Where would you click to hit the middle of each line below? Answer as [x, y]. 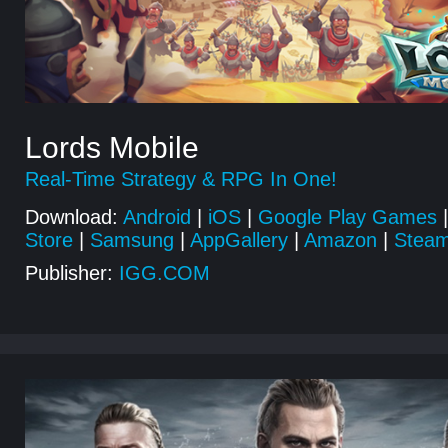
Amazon [340, 240]
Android [157, 217]
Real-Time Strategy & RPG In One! [181, 179]
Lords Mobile [112, 147]
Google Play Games [347, 217]
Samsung [132, 240]
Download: [71, 217]
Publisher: [69, 273]
